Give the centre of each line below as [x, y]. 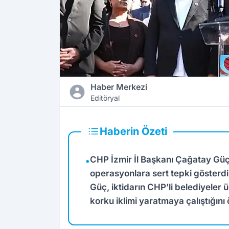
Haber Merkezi [119, 87]
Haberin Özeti [133, 132]
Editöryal [105, 98]
